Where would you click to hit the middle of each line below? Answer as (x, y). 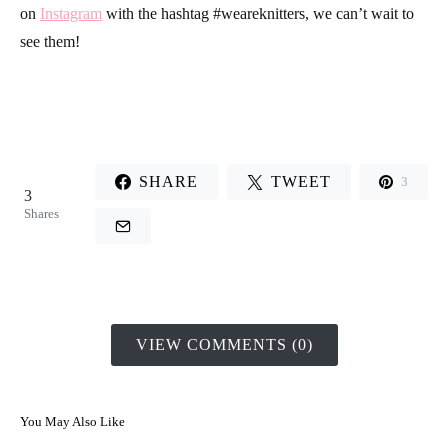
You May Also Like (72, 421)
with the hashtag (157, 13)
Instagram (71, 13)
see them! (50, 41)
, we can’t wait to (359, 13)
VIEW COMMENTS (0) (224, 344)
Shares (41, 213)
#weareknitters (259, 13)
